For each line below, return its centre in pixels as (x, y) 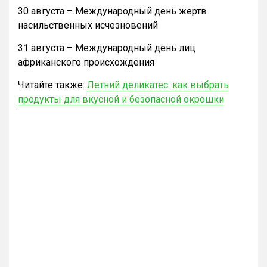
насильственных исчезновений (88, 26)
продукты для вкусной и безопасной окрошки (121, 100)
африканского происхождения (86, 63)
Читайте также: (52, 85)
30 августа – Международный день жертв (112, 11)
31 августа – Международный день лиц (107, 48)
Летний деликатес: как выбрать (158, 85)
